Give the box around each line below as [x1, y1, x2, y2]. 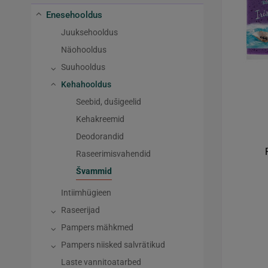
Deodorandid [76, 132, 124, 142]
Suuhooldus [61, 62, 105, 72]
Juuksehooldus [61, 28, 118, 38]
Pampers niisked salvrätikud [61, 240, 165, 250]
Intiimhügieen [61, 188, 111, 198]
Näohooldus [61, 45, 106, 55]
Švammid [76, 166, 112, 176]
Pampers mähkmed [61, 223, 133, 233]
